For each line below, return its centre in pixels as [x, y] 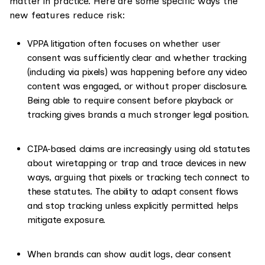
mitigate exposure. [66, 219]
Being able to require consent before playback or [130, 100]
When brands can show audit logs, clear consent [129, 254]
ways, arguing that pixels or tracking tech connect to [138, 177]
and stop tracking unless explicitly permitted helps [133, 205]
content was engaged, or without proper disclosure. [138, 86]
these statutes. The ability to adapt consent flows [133, 191]
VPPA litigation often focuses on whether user [124, 43]
